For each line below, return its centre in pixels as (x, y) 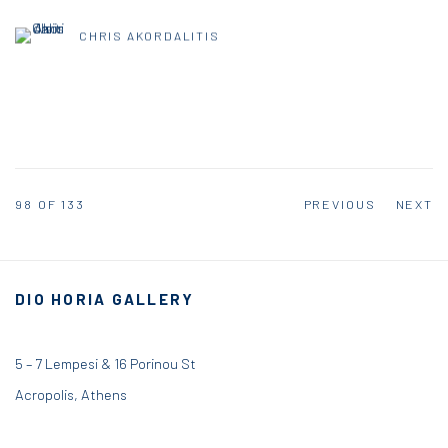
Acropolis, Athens (71, 394)
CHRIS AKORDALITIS (149, 35)
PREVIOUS (339, 204)
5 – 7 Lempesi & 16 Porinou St (105, 363)
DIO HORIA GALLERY (105, 299)
